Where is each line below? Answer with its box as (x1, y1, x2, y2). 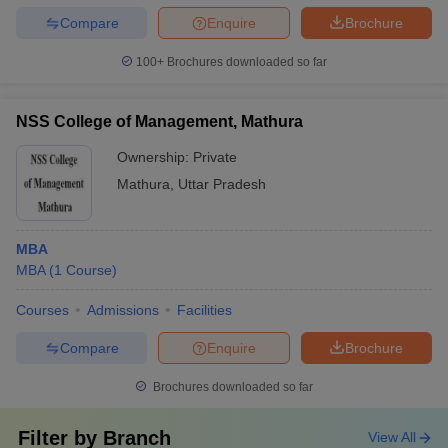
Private (193, 149, 237, 165)
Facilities (177, 302, 232, 318)
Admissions (87, 302, 159, 318)
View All (368, 429, 416, 445)
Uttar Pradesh (178, 176, 266, 192)
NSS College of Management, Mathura (16, 113, 303, 130)
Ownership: (117, 149, 193, 165)
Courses (16, 302, 69, 318)
